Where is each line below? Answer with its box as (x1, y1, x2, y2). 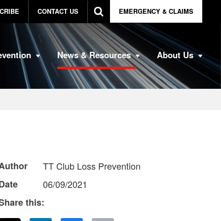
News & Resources (57, 48, 131, 61)
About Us (156, 48, 193, 61)
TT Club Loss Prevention (42, 159, 141, 172)
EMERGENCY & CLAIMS (118, 6, 193, 16)
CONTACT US (37, 6, 78, 16)
